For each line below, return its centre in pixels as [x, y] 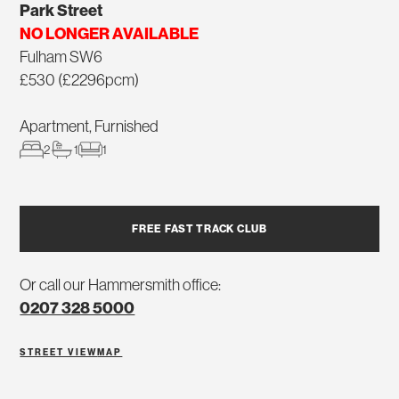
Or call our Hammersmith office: [121, 285]
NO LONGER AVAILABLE [110, 34]
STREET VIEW [59, 353]
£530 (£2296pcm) [80, 80]
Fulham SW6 [61, 57]
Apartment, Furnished [90, 126]
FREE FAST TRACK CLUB [199, 229]
